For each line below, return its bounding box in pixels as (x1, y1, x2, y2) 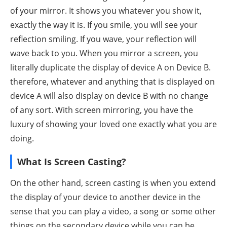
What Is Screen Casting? (17, 156, 126, 168)
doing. (10, 133, 34, 144)
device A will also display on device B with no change (10, 90, 208, 102)
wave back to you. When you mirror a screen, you (10, 48, 198, 59)
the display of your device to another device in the (10, 192, 201, 203)
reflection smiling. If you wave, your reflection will (10, 33, 197, 45)
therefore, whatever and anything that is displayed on (10, 76, 215, 88)
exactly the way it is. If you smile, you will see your (10, 19, 198, 31)
